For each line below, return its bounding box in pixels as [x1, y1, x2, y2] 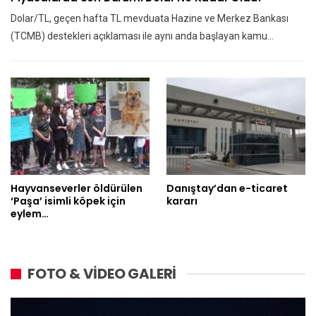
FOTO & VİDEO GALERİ [28, 264, 177, 284]
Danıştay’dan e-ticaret [166, 181, 288, 196]
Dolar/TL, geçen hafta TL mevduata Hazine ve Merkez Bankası [11, 13, 288, 25]
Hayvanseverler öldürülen [11, 181, 142, 196]
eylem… [11, 207, 49, 221]
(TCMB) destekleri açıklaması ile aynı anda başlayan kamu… [11, 30, 274, 42]
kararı [166, 194, 197, 209]
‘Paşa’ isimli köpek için [11, 194, 126, 209]
